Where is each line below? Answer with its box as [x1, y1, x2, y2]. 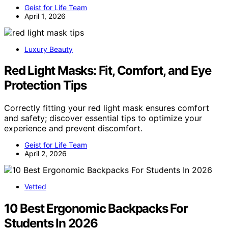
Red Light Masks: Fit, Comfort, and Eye [4, 63, 211, 78]
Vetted [24, 182, 46, 191]
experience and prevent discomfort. [4, 123, 142, 134]
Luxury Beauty [24, 44, 73, 53]
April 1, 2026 [24, 11, 66, 20]
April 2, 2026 [24, 149, 67, 158]
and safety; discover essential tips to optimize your [4, 113, 202, 124]
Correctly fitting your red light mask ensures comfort [4, 103, 209, 113]
